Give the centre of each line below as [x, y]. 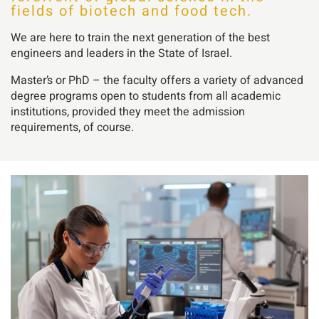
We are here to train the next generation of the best [140, 37]
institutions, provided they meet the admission [128, 111]
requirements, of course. [72, 127]
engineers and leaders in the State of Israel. [121, 53]
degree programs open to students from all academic [146, 96]
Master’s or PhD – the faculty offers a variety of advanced [157, 80]
